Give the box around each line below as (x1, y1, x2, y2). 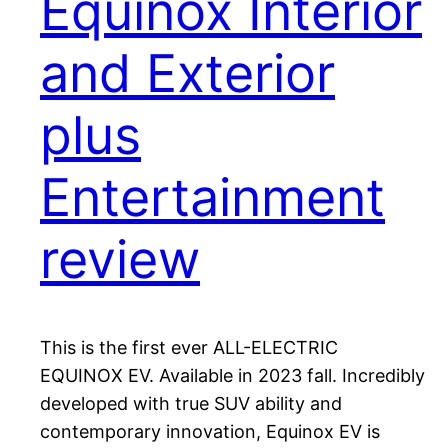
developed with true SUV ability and (40, 393, 342, 415)
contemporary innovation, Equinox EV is (40, 421, 380, 443)
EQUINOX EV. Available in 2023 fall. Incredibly (40, 365, 425, 387)
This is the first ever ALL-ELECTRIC (40, 337, 338, 359)
